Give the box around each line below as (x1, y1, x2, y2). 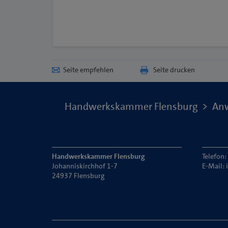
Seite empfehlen (63, 65, 113, 75)
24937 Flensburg (52, 171, 104, 181)
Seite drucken (153, 65, 195, 75)
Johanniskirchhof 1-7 (52, 161, 118, 171)
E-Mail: (202, 161, 226, 171)
